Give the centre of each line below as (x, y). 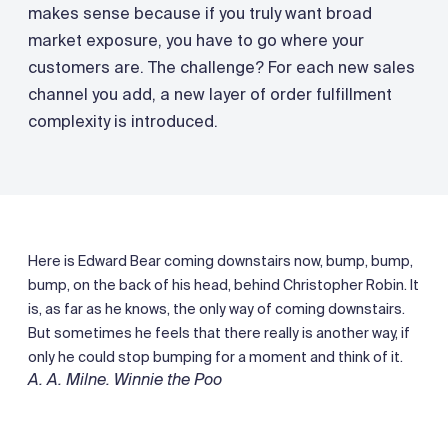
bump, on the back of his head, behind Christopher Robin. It (223, 284)
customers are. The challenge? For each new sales (221, 67)
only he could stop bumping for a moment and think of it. (215, 356)
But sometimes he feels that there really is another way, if (219, 332)
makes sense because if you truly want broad (200, 13)
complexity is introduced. (123, 121)
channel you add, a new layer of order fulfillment (210, 94)
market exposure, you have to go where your (196, 40)
